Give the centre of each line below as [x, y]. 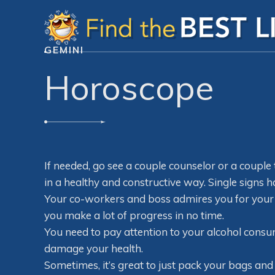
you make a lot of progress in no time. [134, 215]
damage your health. [94, 249]
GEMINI [64, 50]
